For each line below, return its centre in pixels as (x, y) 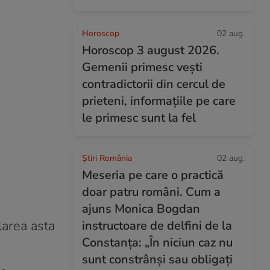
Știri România (107, 158)
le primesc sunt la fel (139, 118)
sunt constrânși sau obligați (157, 259)
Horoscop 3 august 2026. (151, 50)
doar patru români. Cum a (151, 192)
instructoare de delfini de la (157, 226)
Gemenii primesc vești (142, 67)
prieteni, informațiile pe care (159, 101)
